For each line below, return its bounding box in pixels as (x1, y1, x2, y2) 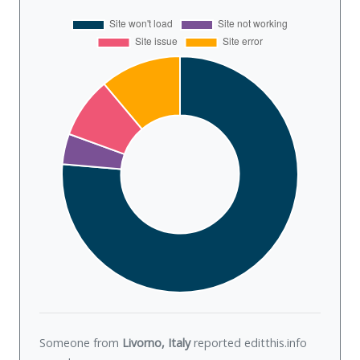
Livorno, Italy (122, 335, 190, 351)
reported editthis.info (190, 335, 307, 351)
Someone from (39, 335, 122, 351)
